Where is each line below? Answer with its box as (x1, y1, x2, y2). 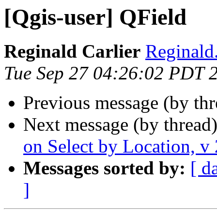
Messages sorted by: (23, 157, 186, 179)
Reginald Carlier (4, 41, 140, 62)
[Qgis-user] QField (4, 4, 186, 30)
